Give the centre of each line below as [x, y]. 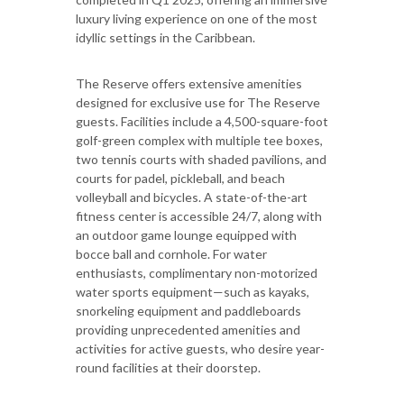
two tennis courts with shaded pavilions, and [201, 159]
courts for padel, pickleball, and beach [180, 178]
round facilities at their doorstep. [168, 367]
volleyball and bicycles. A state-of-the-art [192, 197]
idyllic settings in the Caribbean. [165, 37]
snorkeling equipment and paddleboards [188, 310]
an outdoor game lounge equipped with [186, 234]
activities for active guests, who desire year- [200, 348]
